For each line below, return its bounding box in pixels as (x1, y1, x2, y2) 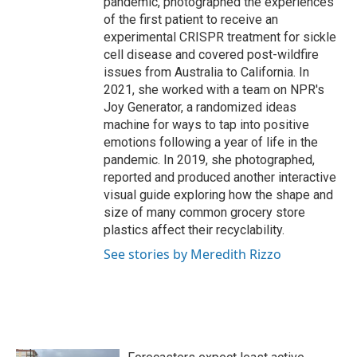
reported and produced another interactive (104, 170, 336, 186)
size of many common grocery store (104, 205, 305, 221)
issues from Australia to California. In (104, 65, 309, 80)
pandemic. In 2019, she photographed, (104, 152, 315, 168)
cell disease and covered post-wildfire (104, 47, 319, 63)
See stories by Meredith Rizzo (104, 245, 281, 264)
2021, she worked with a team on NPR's (104, 82, 324, 98)
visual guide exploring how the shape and (104, 187, 333, 203)
